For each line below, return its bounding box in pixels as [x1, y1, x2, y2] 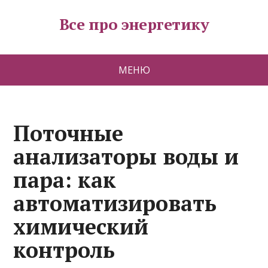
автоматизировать [13, 189, 217, 217]
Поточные [13, 119, 124, 147]
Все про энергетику [59, 14, 209, 34]
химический [13, 212, 149, 240]
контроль [13, 236, 115, 264]
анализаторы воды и [13, 142, 239, 170]
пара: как [13, 166, 117, 194]
